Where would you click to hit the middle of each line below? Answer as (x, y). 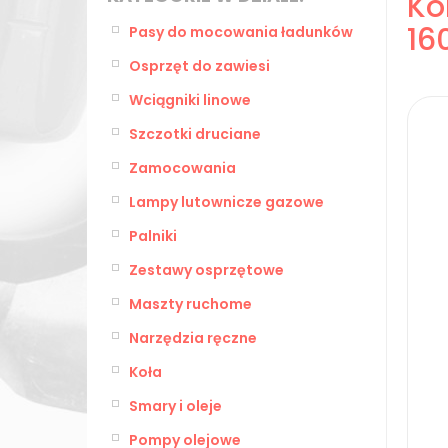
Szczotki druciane (195, 133)
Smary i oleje (175, 405)
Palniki (153, 235)
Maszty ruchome (190, 303)
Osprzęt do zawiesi (199, 65)
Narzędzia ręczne (193, 337)
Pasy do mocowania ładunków (241, 31)
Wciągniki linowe (190, 99)
